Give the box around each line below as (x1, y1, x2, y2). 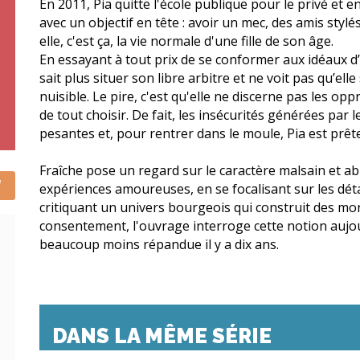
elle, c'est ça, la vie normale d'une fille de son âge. (39, 32, 333, 51)
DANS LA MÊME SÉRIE (52, 324, 272, 349)
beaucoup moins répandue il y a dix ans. (39, 235, 279, 254)
